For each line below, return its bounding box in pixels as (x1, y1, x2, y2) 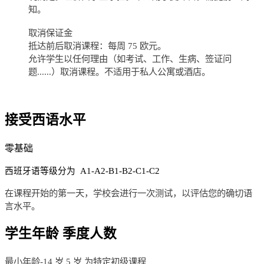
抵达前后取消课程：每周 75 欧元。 (28, 40, 166, 51)
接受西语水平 (5, 112, 86, 127)
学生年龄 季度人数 (5, 226, 117, 242)
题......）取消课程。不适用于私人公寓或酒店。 (28, 66, 210, 77)
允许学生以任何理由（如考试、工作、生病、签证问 (28, 53, 232, 64)
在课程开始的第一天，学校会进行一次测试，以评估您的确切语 (5, 187, 252, 198)
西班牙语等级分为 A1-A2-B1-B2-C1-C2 (5, 166, 160, 176)
